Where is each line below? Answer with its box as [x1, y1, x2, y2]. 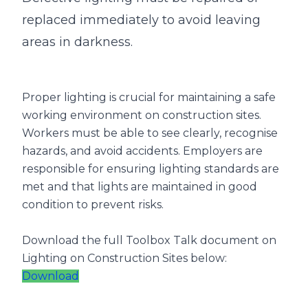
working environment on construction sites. [22, 108, 261, 122]
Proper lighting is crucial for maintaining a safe [22, 90, 276, 104]
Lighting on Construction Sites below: [22, 251, 227, 265]
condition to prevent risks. [22, 197, 164, 211]
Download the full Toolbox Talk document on [22, 233, 276, 247]
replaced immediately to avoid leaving [22, 12, 261, 27]
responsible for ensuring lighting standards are [22, 162, 279, 175]
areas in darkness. [22, 34, 133, 49]
